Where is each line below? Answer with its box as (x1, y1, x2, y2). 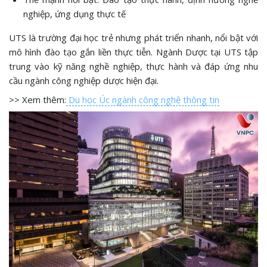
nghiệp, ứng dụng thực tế (23, 7, 126, 20)
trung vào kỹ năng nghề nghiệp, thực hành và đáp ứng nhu (9, 60, 258, 72)
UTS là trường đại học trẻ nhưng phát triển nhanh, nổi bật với (9, 31, 258, 44)
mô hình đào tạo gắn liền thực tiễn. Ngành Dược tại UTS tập (9, 45, 258, 58)
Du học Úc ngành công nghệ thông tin (66, 93, 219, 105)
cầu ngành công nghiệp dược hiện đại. (9, 74, 159, 86)
